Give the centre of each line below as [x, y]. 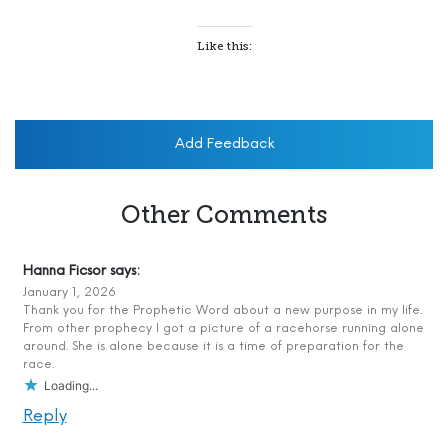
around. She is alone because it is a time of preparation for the [213, 346]
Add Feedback [224, 144]
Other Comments [224, 214]
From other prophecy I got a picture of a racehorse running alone [223, 328]
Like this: [224, 45]
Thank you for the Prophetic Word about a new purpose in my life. [222, 310]
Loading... [70, 385]
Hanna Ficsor [64, 271]
